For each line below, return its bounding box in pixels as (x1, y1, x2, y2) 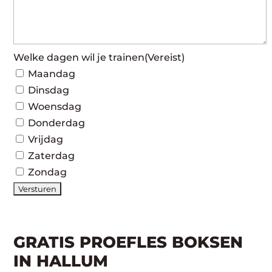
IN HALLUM (13, 251, 109, 271)
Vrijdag (28, 134, 64, 145)
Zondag (28, 166, 67, 178)
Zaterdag (28, 150, 75, 161)
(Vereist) (144, 52, 185, 63)
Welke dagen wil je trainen (13, 52, 145, 63)
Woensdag (28, 101, 82, 112)
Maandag (28, 68, 76, 80)
